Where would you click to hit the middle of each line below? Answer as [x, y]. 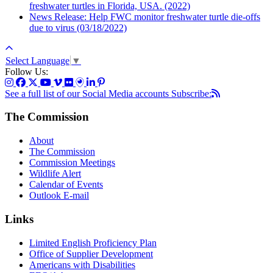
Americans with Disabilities [82, 264]
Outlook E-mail [59, 196]
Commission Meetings [72, 163]
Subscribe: [191, 93]
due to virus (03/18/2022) [78, 28]
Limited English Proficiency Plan [93, 243]
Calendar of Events [66, 185]
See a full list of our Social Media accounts [88, 93]
